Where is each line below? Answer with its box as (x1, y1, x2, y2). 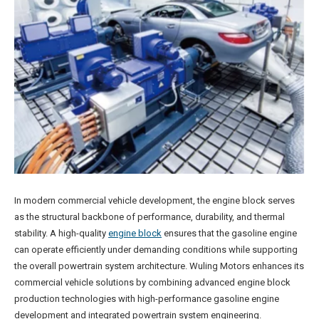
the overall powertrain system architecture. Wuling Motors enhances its (14, 261, 304, 272)
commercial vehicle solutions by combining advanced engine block (14, 277, 291, 288)
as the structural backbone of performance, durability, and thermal (14, 211, 285, 223)
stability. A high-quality (14, 228, 108, 239)
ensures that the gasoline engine (162, 228, 297, 239)
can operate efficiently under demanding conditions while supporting (14, 244, 298, 256)
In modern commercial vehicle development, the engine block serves (14, 195, 295, 206)
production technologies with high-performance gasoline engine (14, 293, 279, 305)
